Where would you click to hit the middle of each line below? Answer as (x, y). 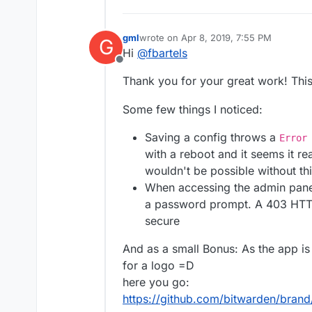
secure (162, 220)
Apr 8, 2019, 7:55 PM (226, 38)
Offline (136, 67)
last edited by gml (178, 44)
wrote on (160, 38)
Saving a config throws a (212, 137)
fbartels (167, 53)
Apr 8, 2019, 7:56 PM (263, 44)
